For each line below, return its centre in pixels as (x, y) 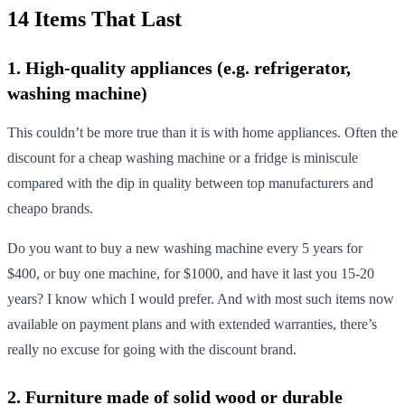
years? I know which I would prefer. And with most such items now (201, 298)
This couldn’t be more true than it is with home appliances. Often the (202, 132)
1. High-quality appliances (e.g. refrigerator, (179, 67)
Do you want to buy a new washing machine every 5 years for (185, 248)
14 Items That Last (94, 19)
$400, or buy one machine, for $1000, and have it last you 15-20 (191, 273)
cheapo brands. (50, 208)
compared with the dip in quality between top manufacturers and (190, 183)
